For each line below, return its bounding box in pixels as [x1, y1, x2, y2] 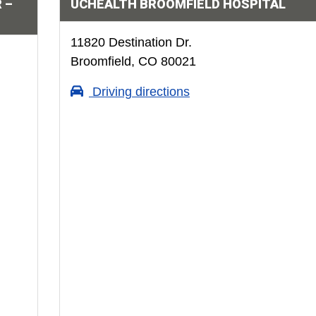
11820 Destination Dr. [70, 35, 192, 49]
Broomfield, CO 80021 [70, 54, 196, 68]
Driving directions [88, 85, 190, 99]
